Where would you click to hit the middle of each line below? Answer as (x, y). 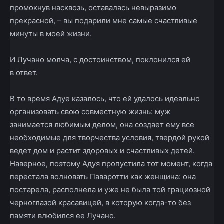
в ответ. (24, 73)
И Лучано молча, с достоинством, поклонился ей (100, 60)
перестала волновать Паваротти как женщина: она (103, 177)
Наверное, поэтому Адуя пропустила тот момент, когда (111, 164)
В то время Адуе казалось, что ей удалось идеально (105, 99)
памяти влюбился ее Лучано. (63, 216)
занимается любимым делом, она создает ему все (102, 125)
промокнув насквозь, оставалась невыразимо (93, 8)
